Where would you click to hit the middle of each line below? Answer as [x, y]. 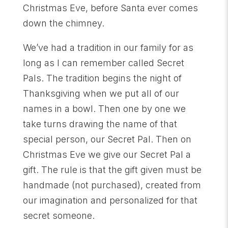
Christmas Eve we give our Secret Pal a [107, 154]
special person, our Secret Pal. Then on [107, 139]
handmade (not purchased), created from [112, 185]
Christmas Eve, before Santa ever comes [110, 8]
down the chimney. [63, 23]
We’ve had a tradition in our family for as [108, 47]
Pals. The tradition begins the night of [102, 78]
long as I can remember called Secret [103, 63]
